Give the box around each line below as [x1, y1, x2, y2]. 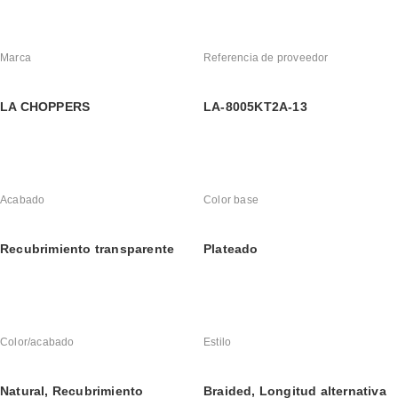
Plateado [203, 242, 259, 257]
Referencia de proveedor [203, 52, 329, 65]
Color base [203, 194, 259, 207]
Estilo [203, 336, 232, 349]
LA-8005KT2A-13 [203, 99, 307, 115]
